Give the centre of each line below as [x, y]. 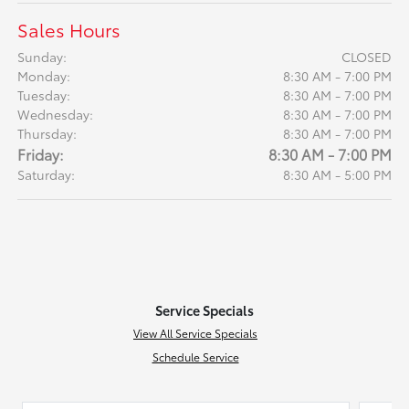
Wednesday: [56, 115]
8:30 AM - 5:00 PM [337, 175]
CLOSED [366, 57]
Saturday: [47, 175]
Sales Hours [69, 30]
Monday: [44, 76]
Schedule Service [195, 357]
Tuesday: [44, 95]
